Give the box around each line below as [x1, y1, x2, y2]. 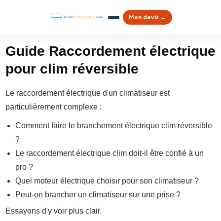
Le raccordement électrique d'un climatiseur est [5, 89, 170, 97]
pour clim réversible [5, 61, 139, 76]
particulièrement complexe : [5, 103, 102, 111]
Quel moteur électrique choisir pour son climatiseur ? [15, 177, 199, 185]
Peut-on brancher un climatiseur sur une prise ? [15, 190, 181, 199]
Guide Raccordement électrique [5, 43, 216, 59]
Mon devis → [128, 14, 166, 21]
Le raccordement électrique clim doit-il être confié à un [15, 149, 204, 157]
